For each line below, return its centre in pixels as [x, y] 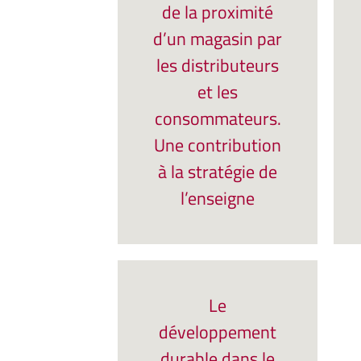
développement [218, 332]
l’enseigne [218, 198]
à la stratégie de [218, 172]
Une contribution [218, 145]
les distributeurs [218, 65]
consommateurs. [218, 118]
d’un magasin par [218, 39]
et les [218, 92]
